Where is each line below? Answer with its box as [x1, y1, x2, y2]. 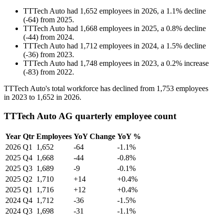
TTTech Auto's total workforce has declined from [4, 84, 156, 93]
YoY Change [74, 132, 115, 140]
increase [184, 59, 209, 68]
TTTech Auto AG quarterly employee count [4, 110, 176, 121]
